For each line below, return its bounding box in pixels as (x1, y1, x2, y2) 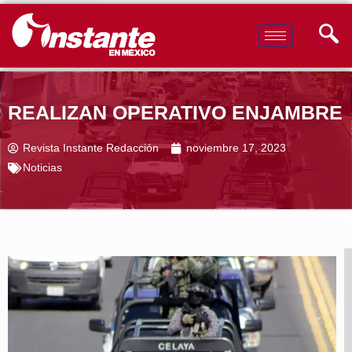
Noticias (23, 162, 62, 174)
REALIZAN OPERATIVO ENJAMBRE (8, 101, 343, 124)
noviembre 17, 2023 (186, 142, 286, 155)
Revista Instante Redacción (23, 142, 159, 155)
